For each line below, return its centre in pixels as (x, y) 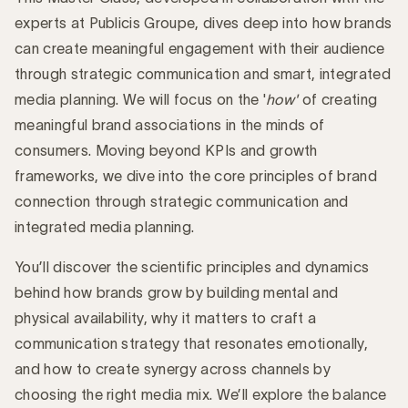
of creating (338, 99)
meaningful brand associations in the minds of (170, 124)
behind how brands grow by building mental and (177, 292)
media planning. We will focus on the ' (141, 99)
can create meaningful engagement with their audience (200, 48)
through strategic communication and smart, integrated (203, 73)
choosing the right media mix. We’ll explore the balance (201, 394)
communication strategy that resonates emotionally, (192, 343)
